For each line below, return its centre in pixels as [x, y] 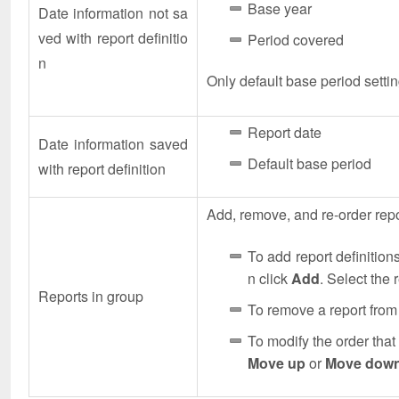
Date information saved [113, 143]
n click [269, 278]
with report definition [102, 168]
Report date [285, 132]
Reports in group [91, 296]
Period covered [296, 39]
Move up [277, 362]
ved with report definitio [113, 37]
